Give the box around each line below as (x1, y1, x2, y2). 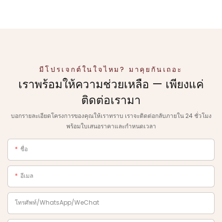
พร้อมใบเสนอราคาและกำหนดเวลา (66, 121, 156, 130)
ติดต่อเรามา (81, 92, 141, 109)
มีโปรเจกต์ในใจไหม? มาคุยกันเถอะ (39, 64, 183, 75)
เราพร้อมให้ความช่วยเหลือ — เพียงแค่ (18, 76, 204, 93)
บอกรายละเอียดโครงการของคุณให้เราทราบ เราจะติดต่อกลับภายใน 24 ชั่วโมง (10, 111, 212, 120)
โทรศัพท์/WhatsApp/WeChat (15, 198, 99, 207)
